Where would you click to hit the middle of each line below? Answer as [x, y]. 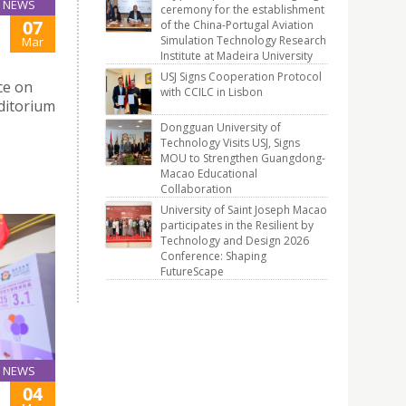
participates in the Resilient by [237, 225]
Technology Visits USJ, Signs [230, 143]
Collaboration [196, 189]
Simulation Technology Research [243, 40]
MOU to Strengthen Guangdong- [243, 158]
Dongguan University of [221, 127]
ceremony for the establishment [242, 10]
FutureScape [192, 271]
